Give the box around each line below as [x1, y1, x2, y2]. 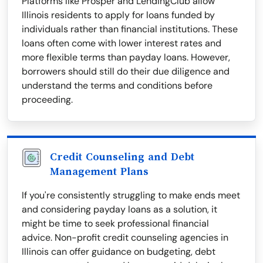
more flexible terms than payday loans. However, [22, 51, 230, 64]
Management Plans [50, 166, 149, 178]
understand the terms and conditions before [22, 79, 213, 92]
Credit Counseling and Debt [50, 151, 194, 163]
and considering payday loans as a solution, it [22, 203, 217, 216]
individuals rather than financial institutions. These [22, 23, 238, 36]
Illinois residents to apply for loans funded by [22, 9, 215, 22]
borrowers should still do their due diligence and [22, 65, 230, 78]
